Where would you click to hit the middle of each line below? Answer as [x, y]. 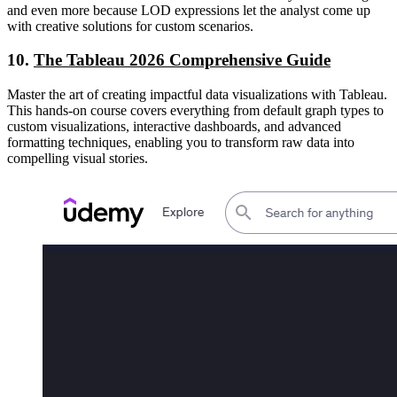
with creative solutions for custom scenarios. [130, 26]
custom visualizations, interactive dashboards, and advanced [174, 127]
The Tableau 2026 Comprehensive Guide [182, 60]
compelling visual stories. [78, 159]
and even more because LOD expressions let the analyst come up [189, 10]
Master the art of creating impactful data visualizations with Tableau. [197, 95]
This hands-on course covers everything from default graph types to [195, 111]
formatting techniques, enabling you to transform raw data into [181, 143]
